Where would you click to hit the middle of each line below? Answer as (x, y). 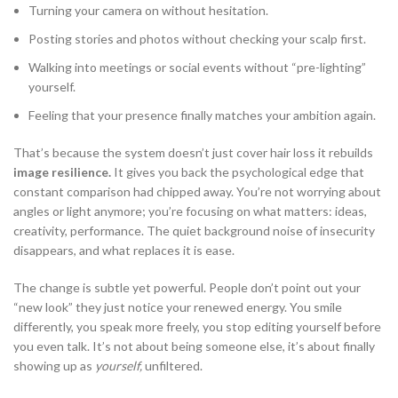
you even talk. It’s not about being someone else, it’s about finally (194, 346)
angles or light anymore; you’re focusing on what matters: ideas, (190, 211)
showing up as (54, 366)
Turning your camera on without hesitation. (148, 11)
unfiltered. (172, 366)
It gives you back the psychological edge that (238, 172)
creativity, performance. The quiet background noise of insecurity (194, 231)
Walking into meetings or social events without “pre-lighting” (197, 68)
